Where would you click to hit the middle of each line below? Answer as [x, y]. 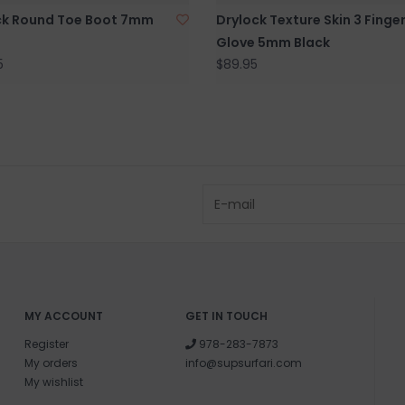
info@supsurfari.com [244, 363]
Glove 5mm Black [273, 42]
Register [46, 344]
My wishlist [53, 381]
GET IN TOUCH [227, 316]
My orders [51, 363]
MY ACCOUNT [63, 316]
